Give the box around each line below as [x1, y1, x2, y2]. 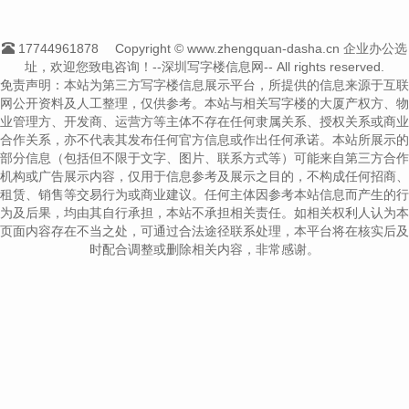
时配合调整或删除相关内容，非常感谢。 [89, 241, 320, 257]
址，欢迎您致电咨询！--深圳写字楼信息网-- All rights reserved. [25, 58, 384, 74]
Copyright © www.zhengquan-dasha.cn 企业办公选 [115, 40, 407, 56]
